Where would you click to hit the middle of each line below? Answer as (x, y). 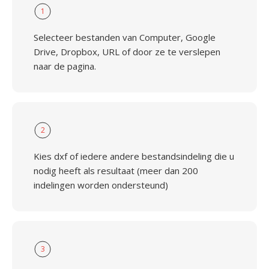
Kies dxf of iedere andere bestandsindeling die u (134, 156)
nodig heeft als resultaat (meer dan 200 (116, 171)
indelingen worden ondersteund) (101, 185)
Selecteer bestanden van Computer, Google (125, 37)
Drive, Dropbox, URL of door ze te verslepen (127, 52)
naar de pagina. (65, 66)
